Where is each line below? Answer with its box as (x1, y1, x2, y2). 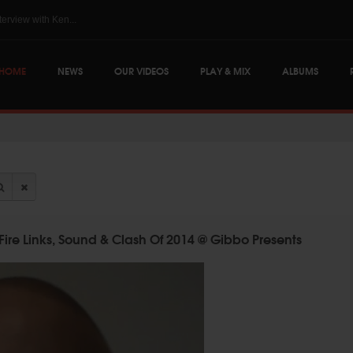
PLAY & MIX (200, 63, 251, 78)
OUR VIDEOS (114, 63, 169, 78)
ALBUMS (282, 63, 318, 78)
